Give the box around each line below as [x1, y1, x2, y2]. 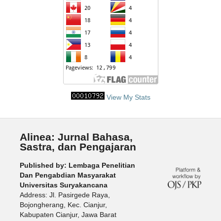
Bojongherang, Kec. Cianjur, [19, 201, 107, 209]
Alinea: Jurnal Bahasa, [19, 131, 133, 143]
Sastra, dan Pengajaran [19, 141, 136, 152]
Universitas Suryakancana [19, 181, 108, 189]
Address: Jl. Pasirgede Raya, [19, 191, 110, 199]
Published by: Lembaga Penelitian [19, 161, 135, 170]
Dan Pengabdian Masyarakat [19, 171, 116, 180]
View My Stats [106, 93, 150, 102]
